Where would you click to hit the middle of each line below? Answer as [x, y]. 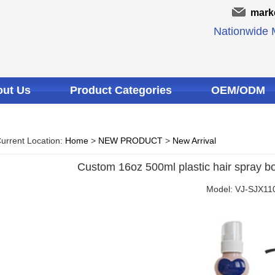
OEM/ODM [238, 90]
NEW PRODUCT [130, 141]
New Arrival [194, 141]
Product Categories [121, 90]
